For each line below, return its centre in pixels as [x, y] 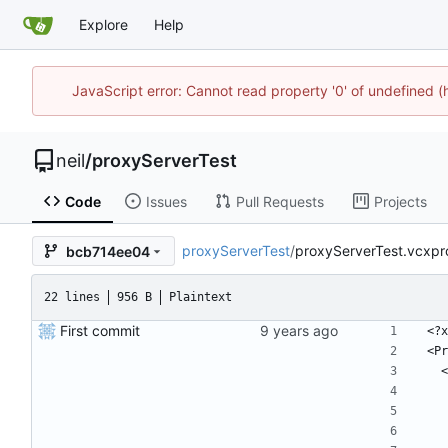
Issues [166, 201]
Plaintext [200, 297]
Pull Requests [279, 201]
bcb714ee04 [108, 251]
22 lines [72, 297]
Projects [400, 201]
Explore [103, 24]
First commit [100, 331]
